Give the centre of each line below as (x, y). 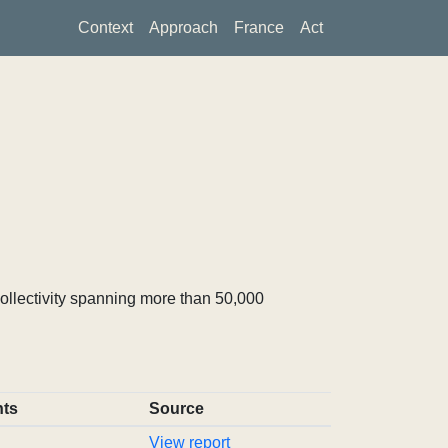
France (259, 27)
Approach (183, 27)
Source (176, 408)
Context (105, 27)
